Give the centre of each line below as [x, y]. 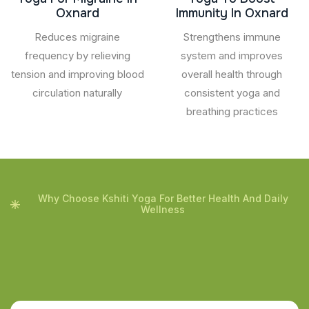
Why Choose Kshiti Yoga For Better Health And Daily [163, 198]
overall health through [232, 74]
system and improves [232, 55]
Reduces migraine [77, 37]
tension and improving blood [77, 74]
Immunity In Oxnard [232, 13]
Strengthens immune [232, 37]
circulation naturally [77, 92]
